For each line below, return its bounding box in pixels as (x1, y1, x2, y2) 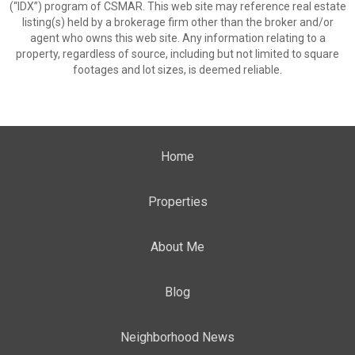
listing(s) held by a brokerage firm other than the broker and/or (21, 16, 334, 29)
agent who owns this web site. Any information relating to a (29, 32, 326, 44)
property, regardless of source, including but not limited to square (16, 48, 339, 60)
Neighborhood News (120, 330, 235, 345)
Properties (147, 194, 208, 209)
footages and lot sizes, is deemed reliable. (73, 63, 282, 76)
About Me (151, 239, 204, 254)
